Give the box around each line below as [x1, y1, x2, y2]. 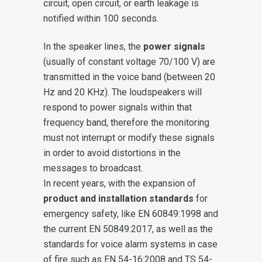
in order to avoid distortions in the [43, 147, 181, 158]
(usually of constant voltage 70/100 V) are [43, 56, 215, 67]
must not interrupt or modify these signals [43, 132, 215, 143]
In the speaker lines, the [43, 40, 143, 52]
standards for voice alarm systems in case [43, 238, 218, 250]
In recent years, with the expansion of [43, 177, 196, 189]
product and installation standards [43, 192, 194, 204]
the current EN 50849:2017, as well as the [43, 223, 213, 235]
